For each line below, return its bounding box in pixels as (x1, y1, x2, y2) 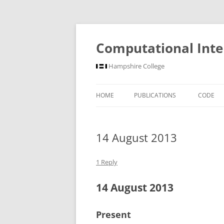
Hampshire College (107, 61, 164, 70)
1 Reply (96, 157, 117, 166)
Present (96, 208, 131, 220)
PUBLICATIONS (134, 91, 176, 99)
